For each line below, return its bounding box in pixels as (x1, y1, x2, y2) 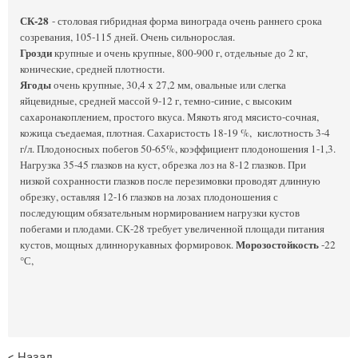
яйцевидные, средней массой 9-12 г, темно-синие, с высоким (20, 93, 292, 108)
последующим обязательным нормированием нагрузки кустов (20, 205, 300, 220)
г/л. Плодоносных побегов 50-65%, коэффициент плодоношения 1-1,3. (20, 141, 336, 156)
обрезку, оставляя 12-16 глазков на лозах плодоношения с (20, 189, 278, 204)
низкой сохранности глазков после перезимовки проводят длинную (20, 173, 320, 188)
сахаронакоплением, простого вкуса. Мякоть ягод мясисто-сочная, (20, 109, 319, 124)
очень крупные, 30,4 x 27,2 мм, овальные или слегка (51, 77, 286, 92)
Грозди (20, 44, 52, 61)
